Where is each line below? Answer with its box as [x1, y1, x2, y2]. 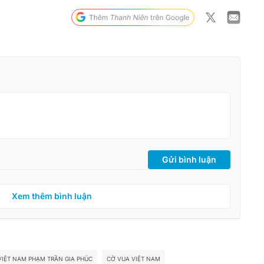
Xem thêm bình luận [12, 191, 92, 202]
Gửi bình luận [162, 154, 216, 165]
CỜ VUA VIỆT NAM [107, 255, 160, 263]
